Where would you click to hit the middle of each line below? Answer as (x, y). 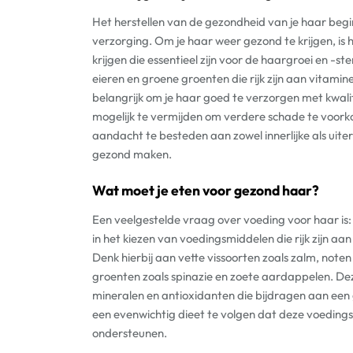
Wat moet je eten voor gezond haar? (206, 190)
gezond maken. (132, 154)
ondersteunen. (130, 333)
